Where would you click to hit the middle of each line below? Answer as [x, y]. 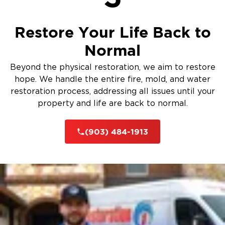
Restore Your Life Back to [113, 32]
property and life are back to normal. [113, 103]
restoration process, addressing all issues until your [113, 91]
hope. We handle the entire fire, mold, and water [113, 79]
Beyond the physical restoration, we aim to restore [113, 67]
